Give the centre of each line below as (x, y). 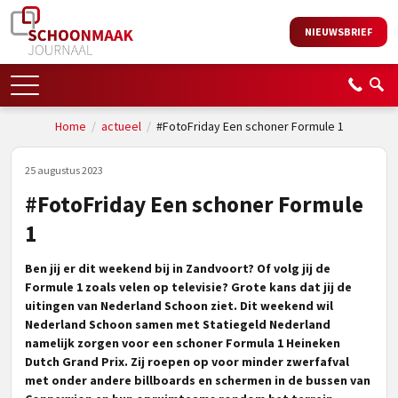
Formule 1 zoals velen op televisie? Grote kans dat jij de (188, 287)
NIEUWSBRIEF (338, 32)
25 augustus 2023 (64, 170)
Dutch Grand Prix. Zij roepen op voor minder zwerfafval (187, 362)
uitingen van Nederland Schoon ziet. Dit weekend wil (179, 306)
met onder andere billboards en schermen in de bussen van (198, 380)
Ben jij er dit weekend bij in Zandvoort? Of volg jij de (178, 268)
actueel (121, 126)
